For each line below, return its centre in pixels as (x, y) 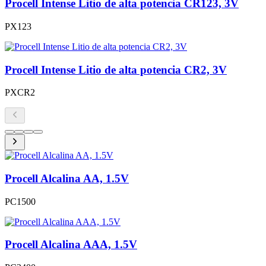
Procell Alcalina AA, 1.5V (67, 179)
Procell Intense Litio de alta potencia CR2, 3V (116, 69)
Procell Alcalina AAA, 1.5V (71, 245)
